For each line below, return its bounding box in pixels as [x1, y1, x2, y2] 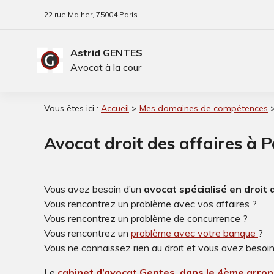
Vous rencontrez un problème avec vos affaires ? [44, 198, 257, 210]
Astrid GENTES [70, 46, 143, 59]
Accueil [101, 103, 129, 114]
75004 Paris [94, 10, 138, 19]
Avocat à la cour [70, 61, 141, 74]
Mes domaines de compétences [139, 103, 268, 114]
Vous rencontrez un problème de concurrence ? [44, 212, 248, 224]
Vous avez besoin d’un [44, 183, 144, 195]
